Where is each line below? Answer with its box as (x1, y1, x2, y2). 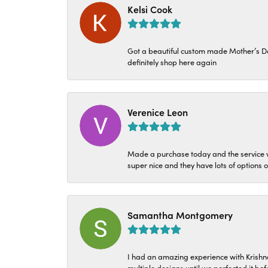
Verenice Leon (127, 105, 188, 118)
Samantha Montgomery (127, 208, 233, 221)
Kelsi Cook (127, 2, 172, 16)
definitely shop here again (127, 56, 217, 67)
